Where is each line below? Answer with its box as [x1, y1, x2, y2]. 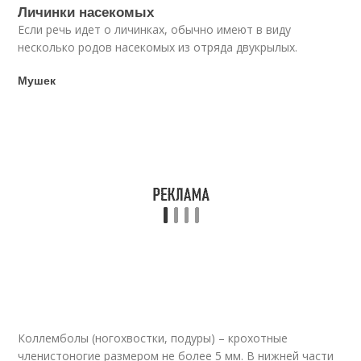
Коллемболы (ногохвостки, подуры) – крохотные [18, 330, 288, 346]
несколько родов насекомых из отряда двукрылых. [18, 39, 298, 55]
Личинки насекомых [18, 2, 155, 21]
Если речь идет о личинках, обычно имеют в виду [18, 22, 292, 37]
